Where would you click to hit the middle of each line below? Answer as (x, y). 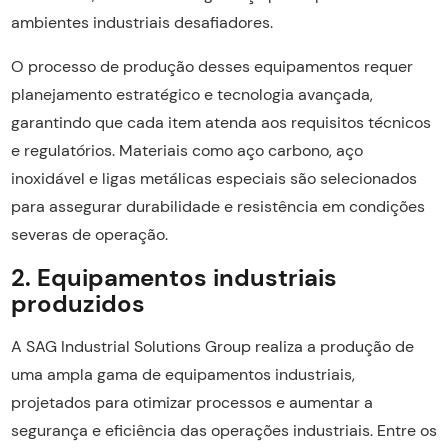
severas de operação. (89, 234)
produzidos (77, 303)
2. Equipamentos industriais (173, 277)
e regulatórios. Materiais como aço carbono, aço (186, 150)
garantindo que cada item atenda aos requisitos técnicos (220, 122)
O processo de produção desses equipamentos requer (211, 66)
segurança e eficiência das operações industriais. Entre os (223, 430)
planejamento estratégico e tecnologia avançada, (191, 94)
